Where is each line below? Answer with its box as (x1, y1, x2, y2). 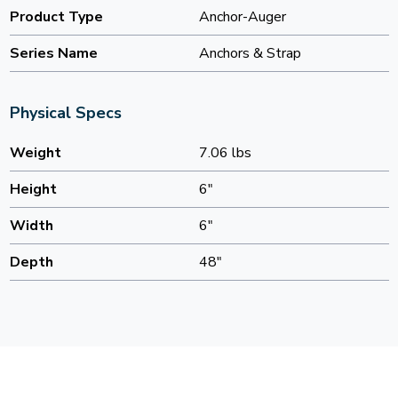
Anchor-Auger (199, 7, 286, 28)
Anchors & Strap (199, 44, 301, 64)
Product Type (9, 7, 103, 28)
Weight (9, 143, 61, 163)
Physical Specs (9, 102, 122, 124)
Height (9, 179, 57, 200)
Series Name (9, 44, 98, 64)
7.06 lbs (199, 143, 251, 163)
